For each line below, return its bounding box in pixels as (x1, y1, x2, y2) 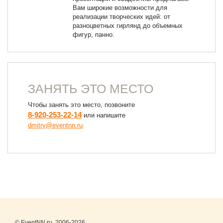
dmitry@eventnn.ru (28, 121, 83, 129)
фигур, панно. (73, 31, 114, 38)
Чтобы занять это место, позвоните (28, 101, 135, 109)
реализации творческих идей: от (73, 13, 170, 20)
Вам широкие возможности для (73, 4, 167, 11)
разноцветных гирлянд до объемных (73, 22, 183, 29)
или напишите (82, 111, 125, 119)
